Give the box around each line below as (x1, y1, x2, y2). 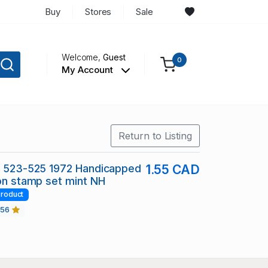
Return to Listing (118, 130, 192, 142)
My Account (61, 64, 115, 76)
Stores (84, 5, 112, 17)
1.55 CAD (145, 162, 200, 178)
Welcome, (61, 52, 103, 63)
